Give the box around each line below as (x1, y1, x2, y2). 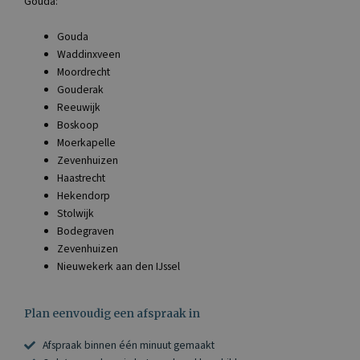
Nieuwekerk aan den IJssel (57, 258, 181, 274)
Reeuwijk (57, 99, 101, 115)
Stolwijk (57, 205, 95, 221)
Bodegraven (57, 223, 115, 239)
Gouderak (57, 81, 104, 97)
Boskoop (57, 117, 100, 133)
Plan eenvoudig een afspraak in (24, 307, 200, 321)
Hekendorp (57, 187, 111, 203)
